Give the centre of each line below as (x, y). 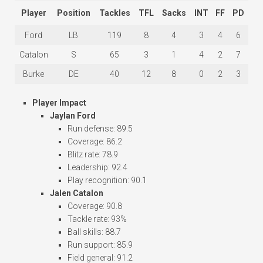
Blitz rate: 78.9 (93, 155)
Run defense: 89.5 (100, 129)
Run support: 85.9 (100, 245)
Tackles (114, 13)
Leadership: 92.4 (97, 168)
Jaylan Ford (73, 116)
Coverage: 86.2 (95, 142)
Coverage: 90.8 (95, 206)
